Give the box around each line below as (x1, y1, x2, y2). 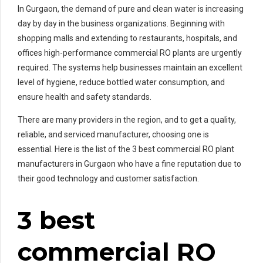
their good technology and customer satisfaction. (18, 173, 199, 183)
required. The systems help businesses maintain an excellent (18, 62, 242, 72)
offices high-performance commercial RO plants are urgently (18, 48, 242, 58)
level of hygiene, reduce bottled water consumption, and (18, 77, 225, 87)
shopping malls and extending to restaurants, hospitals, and (18, 33, 237, 43)
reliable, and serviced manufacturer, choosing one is (18, 129, 209, 139)
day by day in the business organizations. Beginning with (18, 18, 225, 28)
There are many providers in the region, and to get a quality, (18, 114, 236, 124)
